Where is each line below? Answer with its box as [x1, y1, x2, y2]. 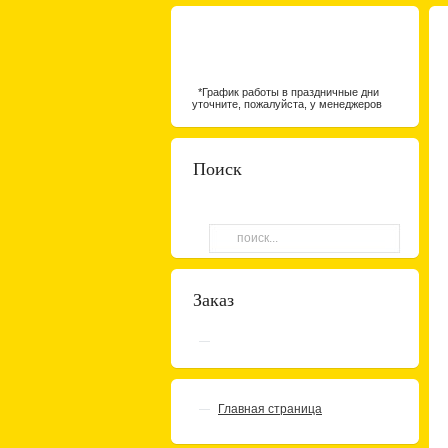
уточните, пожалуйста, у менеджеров [171, 98, 382, 110]
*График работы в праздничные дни [171, 86, 379, 98]
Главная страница [218, 402, 322, 416]
